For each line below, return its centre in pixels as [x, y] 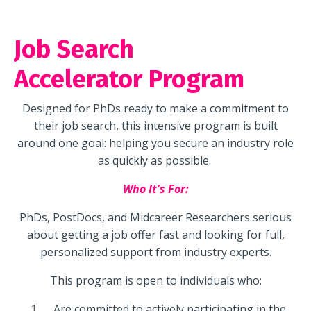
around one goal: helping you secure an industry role [155, 143]
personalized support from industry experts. [155, 252]
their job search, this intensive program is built [155, 126]
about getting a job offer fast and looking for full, [155, 235]
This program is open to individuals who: [155, 280]
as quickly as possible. [155, 160]
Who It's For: [155, 189]
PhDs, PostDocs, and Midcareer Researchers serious [155, 217]
